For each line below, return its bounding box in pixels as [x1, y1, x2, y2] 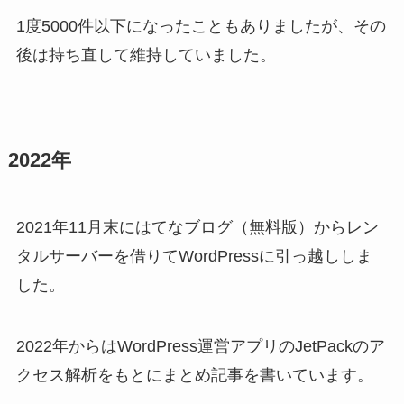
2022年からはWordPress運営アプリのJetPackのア [15, 336, 385, 355]
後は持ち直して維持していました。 [15, 45, 276, 64]
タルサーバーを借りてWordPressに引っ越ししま [15, 246, 372, 265]
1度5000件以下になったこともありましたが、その [15, 16, 386, 35]
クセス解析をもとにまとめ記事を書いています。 [15, 365, 373, 384]
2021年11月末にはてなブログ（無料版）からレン [15, 217, 379, 236]
